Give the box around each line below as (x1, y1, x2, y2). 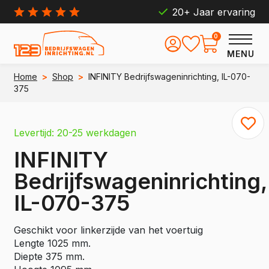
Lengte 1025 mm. (14, 237, 91, 249)
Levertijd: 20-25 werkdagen (14, 127, 136, 139)
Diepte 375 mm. (14, 250, 85, 262)
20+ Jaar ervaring (172, 5, 255, 18)
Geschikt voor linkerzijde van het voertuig (14, 224, 203, 236)
